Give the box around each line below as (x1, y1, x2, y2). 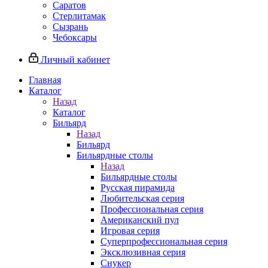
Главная (29, 75, 61, 85)
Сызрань (53, 22, 88, 32)
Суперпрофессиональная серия (100, 236, 227, 246)
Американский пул (100, 215, 179, 225)
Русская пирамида (100, 182, 175, 193)
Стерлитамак (53, 11, 106, 21)
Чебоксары (53, 32, 97, 42)
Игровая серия (100, 226, 160, 236)
